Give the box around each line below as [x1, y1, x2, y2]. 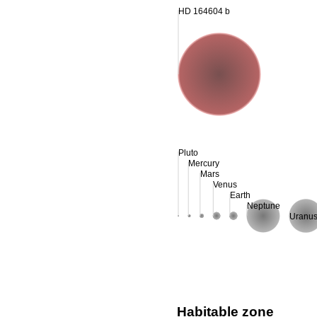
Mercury [188, 158, 220, 168]
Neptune [246, 200, 280, 211]
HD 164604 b [178, 6, 230, 16]
